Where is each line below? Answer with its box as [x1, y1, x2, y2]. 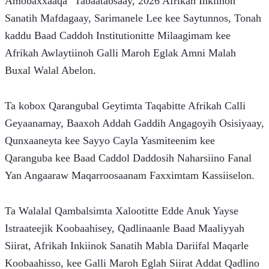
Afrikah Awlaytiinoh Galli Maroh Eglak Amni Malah [5, 47, 236, 59]
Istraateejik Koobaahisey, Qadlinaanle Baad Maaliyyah [5, 222, 244, 235]
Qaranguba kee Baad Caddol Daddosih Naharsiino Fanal [5, 152, 252, 165]
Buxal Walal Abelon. [5, 64, 96, 77]
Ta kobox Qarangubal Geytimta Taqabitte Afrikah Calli [5, 100, 246, 112]
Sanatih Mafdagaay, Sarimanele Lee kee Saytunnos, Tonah [5, 12, 261, 25]
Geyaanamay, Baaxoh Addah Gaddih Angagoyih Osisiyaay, [5, 117, 264, 130]
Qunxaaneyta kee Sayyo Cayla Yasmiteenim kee [5, 134, 215, 147]
